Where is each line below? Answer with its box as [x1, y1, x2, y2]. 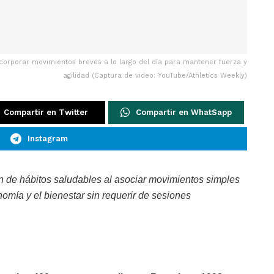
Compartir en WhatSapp [136, 108, 232, 117]
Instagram [27, 134, 68, 144]
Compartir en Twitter [4, 108, 88, 117]
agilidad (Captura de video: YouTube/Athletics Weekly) [63, 72, 247, 80]
